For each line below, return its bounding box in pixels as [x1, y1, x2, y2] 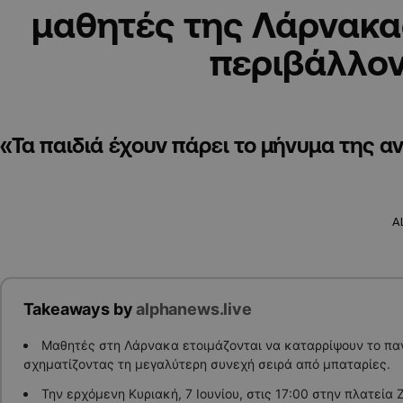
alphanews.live [136, 299, 252, 318]
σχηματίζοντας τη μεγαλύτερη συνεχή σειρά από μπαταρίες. [22, 356, 390, 372]
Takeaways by [22, 299, 137, 318]
